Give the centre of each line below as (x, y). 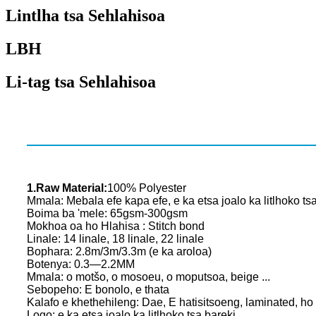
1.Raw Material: (67, 188)
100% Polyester (147, 188)
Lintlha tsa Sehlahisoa (85, 16)
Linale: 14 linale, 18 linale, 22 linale (115, 239)
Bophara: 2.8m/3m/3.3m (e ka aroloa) (119, 252)
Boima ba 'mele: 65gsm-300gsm (107, 214)
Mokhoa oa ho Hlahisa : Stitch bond (116, 226)
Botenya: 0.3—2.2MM (81, 265)
